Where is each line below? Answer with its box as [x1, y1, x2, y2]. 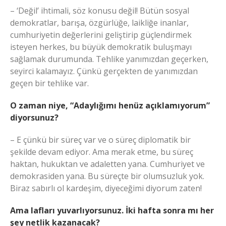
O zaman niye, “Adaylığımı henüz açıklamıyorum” [10, 100, 210, 111]
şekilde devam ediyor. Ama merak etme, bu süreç [10, 146, 193, 158]
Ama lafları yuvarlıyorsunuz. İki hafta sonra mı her [10, 205, 214, 216]
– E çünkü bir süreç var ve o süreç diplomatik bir [10, 134, 191, 146]
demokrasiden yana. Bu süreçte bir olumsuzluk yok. [10, 171, 204, 182]
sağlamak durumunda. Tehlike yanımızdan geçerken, [10, 53, 208, 65]
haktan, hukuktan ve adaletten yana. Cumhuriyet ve [10, 158, 205, 170]
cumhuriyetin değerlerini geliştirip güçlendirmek [10, 29, 192, 41]
